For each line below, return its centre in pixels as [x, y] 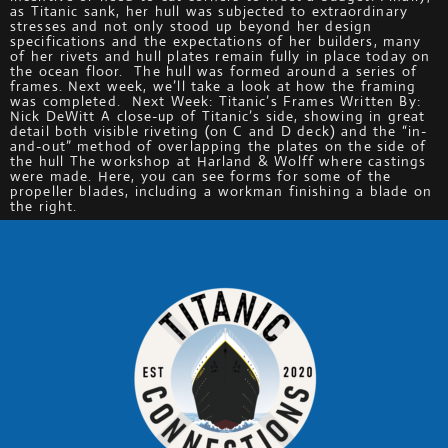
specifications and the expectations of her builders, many [216, 41]
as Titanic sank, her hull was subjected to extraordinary [209, 11]
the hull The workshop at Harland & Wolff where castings [218, 161]
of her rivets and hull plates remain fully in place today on [220, 56]
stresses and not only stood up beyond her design [191, 26]
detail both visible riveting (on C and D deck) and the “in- [219, 131]
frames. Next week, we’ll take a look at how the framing [213, 86]
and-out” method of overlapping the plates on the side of [218, 146]
